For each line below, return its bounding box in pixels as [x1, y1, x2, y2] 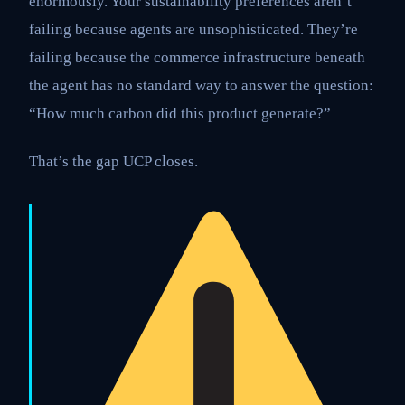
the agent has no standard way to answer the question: [29, 76, 373, 94]
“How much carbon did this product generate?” [29, 104, 331, 122]
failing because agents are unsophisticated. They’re [29, 20, 358, 38]
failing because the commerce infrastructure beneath [29, 48, 365, 66]
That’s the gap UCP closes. [29, 153, 198, 171]
